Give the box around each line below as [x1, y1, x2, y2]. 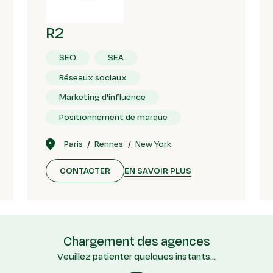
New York [135, 138, 172, 150]
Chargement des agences [63, 232, 210, 250]
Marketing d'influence [59, 91, 146, 104]
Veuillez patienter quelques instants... [57, 249, 216, 263]
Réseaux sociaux [59, 71, 127, 83]
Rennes [94, 138, 124, 150]
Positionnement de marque [59, 110, 168, 123]
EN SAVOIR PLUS [124, 164, 192, 177]
